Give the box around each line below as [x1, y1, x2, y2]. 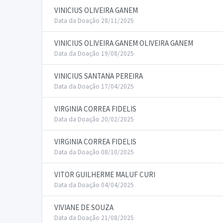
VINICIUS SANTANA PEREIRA [54, 71, 143, 81]
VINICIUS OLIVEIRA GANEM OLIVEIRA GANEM [54, 38, 193, 48]
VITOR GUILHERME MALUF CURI [54, 170, 155, 179]
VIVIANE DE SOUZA [54, 203, 113, 212]
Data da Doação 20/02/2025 [54, 115, 134, 123]
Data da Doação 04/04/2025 [54, 181, 134, 189]
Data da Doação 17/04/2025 [54, 82, 134, 91]
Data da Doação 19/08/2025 [54, 49, 134, 58]
